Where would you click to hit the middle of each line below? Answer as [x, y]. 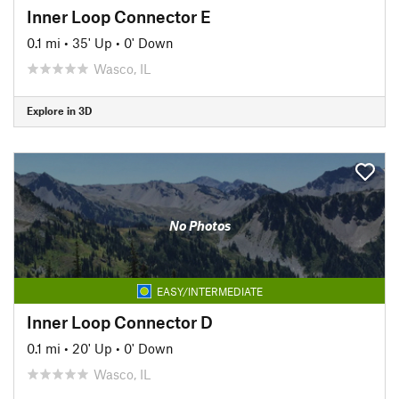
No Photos [199, 225]
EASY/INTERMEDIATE [209, 291]
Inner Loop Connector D [120, 322]
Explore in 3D [59, 110]
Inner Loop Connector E [119, 16]
